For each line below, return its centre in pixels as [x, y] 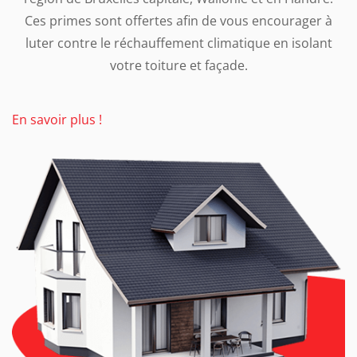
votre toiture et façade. [178, 66]
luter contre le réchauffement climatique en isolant [178, 43]
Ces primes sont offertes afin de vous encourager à [178, 21]
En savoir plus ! [57, 120]
